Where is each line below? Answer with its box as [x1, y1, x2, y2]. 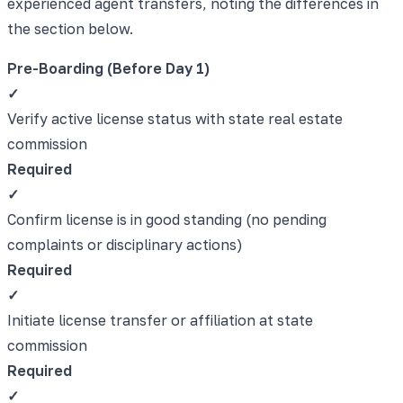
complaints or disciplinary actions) [7, 235, 243, 254]
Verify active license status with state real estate [7, 109, 343, 128]
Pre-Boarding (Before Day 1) [7, 58, 210, 77]
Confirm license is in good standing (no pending [7, 210, 327, 228]
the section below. [7, 19, 133, 38]
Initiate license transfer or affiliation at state [7, 310, 313, 329]
